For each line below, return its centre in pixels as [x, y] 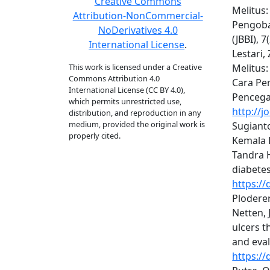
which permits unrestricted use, [125, 101]
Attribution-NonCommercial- [138, 16]
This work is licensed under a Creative [135, 67]
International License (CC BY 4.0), [127, 90]
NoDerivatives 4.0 [138, 30]
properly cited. [95, 136]
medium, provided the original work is [137, 124]
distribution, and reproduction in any [135, 113]
